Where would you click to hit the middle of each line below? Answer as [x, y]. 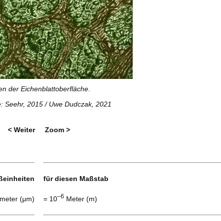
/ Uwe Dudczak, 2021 [77, 104]
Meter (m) [83, 199]
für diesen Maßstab [76, 179]
